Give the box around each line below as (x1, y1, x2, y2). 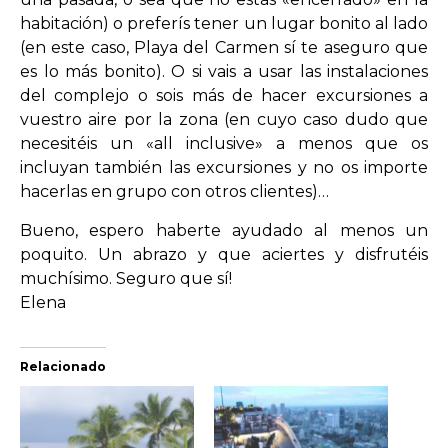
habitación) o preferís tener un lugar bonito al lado (20, 14, 428, 34)
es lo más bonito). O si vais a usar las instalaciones (20, 62, 428, 82)
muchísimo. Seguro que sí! (20, 268, 232, 288)
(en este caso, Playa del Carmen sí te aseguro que (20, 38, 428, 58)
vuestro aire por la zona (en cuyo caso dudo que (20, 110, 428, 130)
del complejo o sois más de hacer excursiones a (20, 86, 428, 106)
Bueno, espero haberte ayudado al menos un (20, 220, 428, 240)
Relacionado (20, 358, 106, 374)
